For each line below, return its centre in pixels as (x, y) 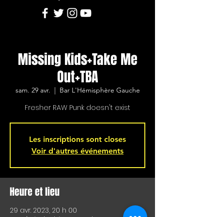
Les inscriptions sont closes (77, 139)
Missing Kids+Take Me (77, 60)
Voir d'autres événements (77, 151)
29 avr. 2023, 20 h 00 (43, 210)
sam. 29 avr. (33, 90)
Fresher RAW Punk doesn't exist (77, 108)
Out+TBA (77, 77)
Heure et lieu (35, 192)
